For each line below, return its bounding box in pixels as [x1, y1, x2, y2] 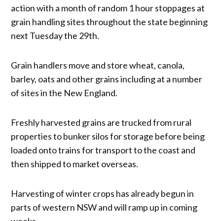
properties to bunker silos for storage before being [11, 130, 205, 142]
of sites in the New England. [11, 87, 118, 98]
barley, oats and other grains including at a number [11, 73, 203, 84]
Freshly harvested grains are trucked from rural [11, 116, 192, 128]
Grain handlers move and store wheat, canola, [11, 59, 185, 71]
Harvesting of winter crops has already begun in [11, 187, 194, 199]
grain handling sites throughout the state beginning [11, 16, 208, 27]
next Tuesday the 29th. [11, 30, 100, 41]
